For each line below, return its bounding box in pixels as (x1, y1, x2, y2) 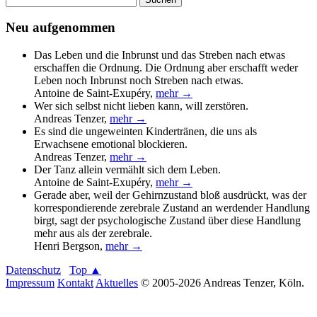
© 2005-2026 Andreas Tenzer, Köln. (138, 277, 304, 289)
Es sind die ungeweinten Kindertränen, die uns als (34, 125, 257, 137)
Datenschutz (6, 264, 61, 276)
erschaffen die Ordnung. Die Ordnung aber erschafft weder (34, 62, 298, 74)
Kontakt (57, 277, 93, 289)
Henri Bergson (34, 240, 100, 252)
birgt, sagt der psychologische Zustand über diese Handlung (34, 214, 301, 226)
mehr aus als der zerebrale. (34, 227, 152, 239)
